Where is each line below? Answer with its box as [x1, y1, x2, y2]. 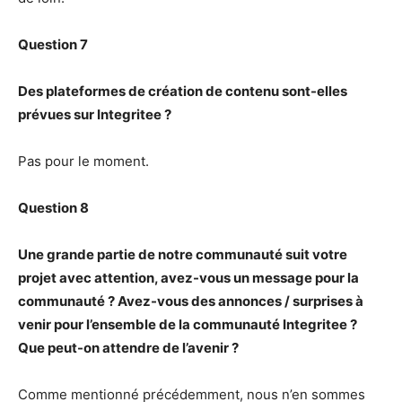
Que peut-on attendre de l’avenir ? [18, 339, 239, 357]
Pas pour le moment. [18, 153, 149, 170]
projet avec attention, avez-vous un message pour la [18, 269, 359, 287]
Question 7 [18, 36, 88, 54]
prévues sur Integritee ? [18, 106, 171, 124]
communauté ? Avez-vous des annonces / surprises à [18, 293, 363, 310]
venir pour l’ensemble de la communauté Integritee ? [18, 316, 357, 334]
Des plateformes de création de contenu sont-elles [18, 83, 347, 100]
